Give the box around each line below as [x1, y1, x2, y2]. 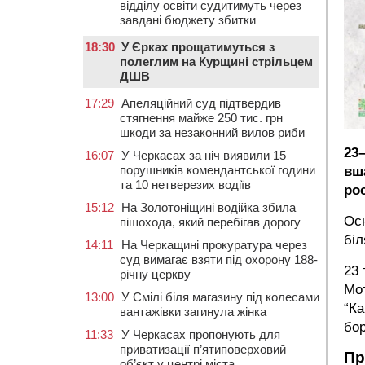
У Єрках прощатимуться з [121, 40, 275, 54]
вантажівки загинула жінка [120, 305, 266, 319]
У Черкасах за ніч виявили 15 [121, 148, 286, 162]
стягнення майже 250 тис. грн [120, 111, 283, 125]
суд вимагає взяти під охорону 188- [120, 253, 318, 266]
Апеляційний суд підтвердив [121, 96, 281, 110]
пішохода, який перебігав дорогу [120, 215, 301, 229]
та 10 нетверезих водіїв [120, 178, 251, 191]
